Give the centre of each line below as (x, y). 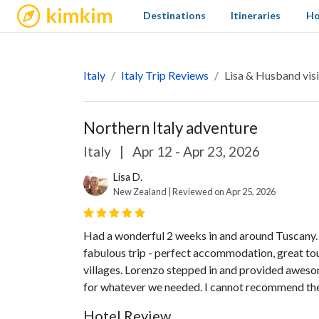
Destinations (175, 15)
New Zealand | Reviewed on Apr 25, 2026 (194, 192)
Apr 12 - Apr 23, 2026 (195, 151)
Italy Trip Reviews (165, 75)
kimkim (40, 11)
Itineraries (256, 15)
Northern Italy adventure (171, 128)
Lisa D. (128, 177)
